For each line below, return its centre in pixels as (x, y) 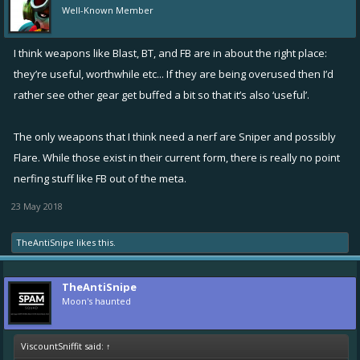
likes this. (95, 242)
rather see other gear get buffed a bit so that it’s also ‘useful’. (162, 94)
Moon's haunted (96, 301)
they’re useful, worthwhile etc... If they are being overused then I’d (174, 74)
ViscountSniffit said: (63, 346)
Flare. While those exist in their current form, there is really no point (177, 157)
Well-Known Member (108, 10)
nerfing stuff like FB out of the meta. (100, 178)
